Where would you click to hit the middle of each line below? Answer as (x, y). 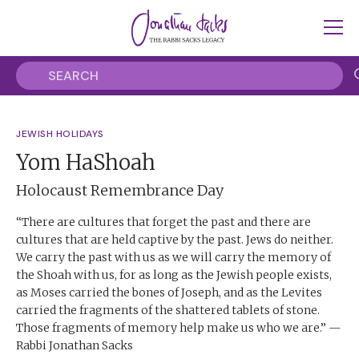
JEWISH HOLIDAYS (60, 134)
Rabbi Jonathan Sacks (75, 345)
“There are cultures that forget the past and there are (163, 222)
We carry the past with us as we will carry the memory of (173, 257)
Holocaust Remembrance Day (120, 190)
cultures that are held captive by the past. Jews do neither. (175, 240)
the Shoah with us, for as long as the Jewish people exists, (174, 275)
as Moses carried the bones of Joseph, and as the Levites (169, 292)
